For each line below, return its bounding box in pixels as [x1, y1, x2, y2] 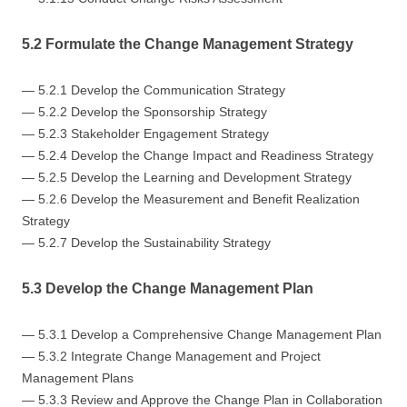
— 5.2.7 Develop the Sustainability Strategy [22, 234, 271, 250]
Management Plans [22, 370, 134, 385]
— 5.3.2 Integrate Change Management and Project [22, 348, 321, 363]
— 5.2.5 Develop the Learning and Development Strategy [22, 169, 352, 184]
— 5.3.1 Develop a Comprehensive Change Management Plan [22, 326, 382, 342]
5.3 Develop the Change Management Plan [22, 280, 313, 296]
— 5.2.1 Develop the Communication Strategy [22, 82, 285, 97]
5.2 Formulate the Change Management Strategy [22, 35, 353, 52]
